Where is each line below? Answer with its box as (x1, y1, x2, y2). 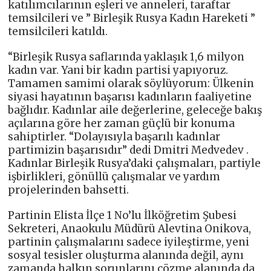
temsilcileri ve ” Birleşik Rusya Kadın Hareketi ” (8, 11, 256, 25)
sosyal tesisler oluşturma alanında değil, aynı (8, 249, 244, 263)
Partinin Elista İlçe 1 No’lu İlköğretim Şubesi (8, 209, 237, 223)
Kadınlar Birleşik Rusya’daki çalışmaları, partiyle (8, 157, 261, 171)
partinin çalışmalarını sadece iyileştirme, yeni (8, 235, 250, 249)
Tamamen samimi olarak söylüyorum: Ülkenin (8, 77, 255, 91)
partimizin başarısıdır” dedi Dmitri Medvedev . (8, 143, 249, 157)
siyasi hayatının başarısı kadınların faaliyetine (8, 90, 252, 104)
